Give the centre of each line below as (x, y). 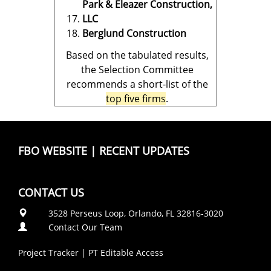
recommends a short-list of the (137, 84)
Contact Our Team (85, 227)
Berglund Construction (134, 33)
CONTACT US (51, 192)
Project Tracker (48, 253)
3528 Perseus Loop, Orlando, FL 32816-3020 (136, 213)
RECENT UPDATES (144, 151)
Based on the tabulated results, (137, 55)
